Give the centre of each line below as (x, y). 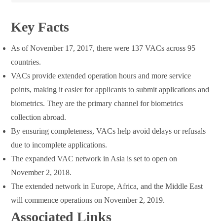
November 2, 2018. (41, 173)
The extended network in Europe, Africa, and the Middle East (107, 186)
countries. (26, 62)
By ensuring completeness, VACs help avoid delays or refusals (109, 131)
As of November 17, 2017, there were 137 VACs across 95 (103, 48)
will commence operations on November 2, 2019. (88, 200)
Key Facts (40, 27)
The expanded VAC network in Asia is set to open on (94, 159)
